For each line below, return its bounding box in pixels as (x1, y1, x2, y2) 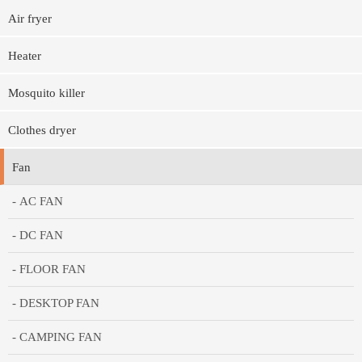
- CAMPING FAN (12, 330, 102, 344)
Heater (8, 49, 41, 63)
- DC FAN (12, 229, 63, 242)
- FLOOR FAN (12, 263, 86, 276)
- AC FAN (12, 195, 63, 208)
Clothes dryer (8, 124, 76, 137)
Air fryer (8, 12, 52, 26)
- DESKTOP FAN (12, 297, 99, 310)
